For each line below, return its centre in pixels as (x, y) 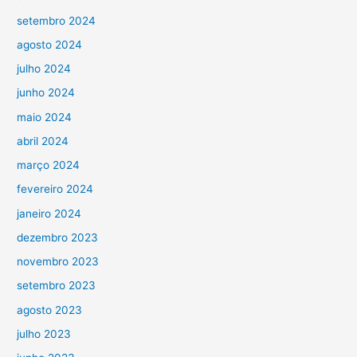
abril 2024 (43, 141)
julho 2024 (44, 69)
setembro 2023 (57, 286)
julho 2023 (44, 333)
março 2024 (49, 165)
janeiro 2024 (49, 213)
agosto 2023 (50, 310)
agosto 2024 (50, 44)
